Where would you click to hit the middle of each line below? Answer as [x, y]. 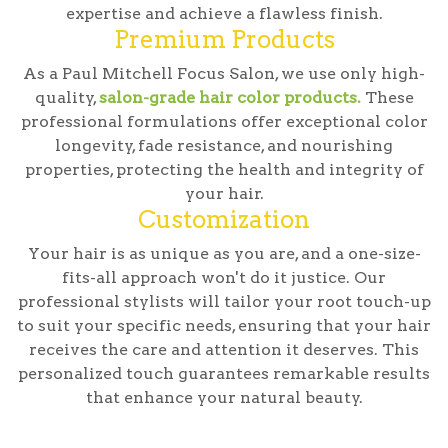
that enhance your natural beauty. [224, 398]
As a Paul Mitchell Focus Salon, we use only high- [224, 74]
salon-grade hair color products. [229, 98]
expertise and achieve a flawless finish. [224, 14]
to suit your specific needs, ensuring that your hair [224, 326]
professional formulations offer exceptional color [224, 122]
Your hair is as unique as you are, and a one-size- [224, 254]
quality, [66, 98]
